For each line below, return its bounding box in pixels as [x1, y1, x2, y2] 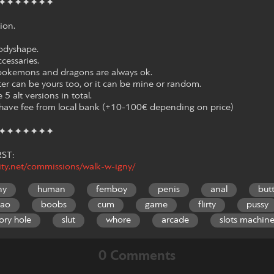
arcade [161, 215, 189, 225]
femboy [96, 184, 127, 194]
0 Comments [98, 249, 176, 263]
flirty [198, 199, 216, 210]
